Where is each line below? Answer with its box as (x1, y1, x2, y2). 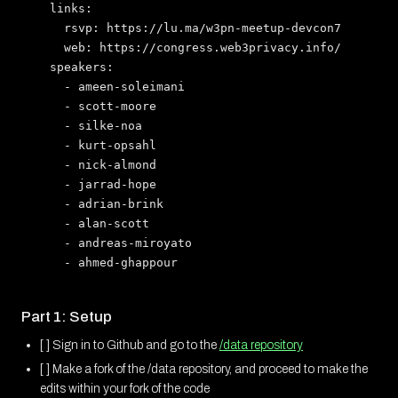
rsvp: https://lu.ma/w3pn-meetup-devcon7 (36, 20, 341, 35)
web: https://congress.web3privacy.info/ (36, 40, 341, 54)
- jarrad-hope (36, 177, 156, 191)
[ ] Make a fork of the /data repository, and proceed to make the (40, 362, 368, 376)
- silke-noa (36, 118, 142, 132)
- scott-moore (36, 99, 156, 113)
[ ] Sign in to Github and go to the (40, 338, 219, 352)
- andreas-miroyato (36, 235, 192, 250)
